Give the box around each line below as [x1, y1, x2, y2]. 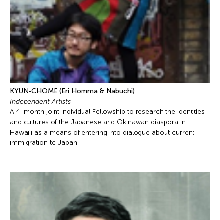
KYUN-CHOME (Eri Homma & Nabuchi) [10, 86, 137, 95]
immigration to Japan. [10, 138, 79, 147]
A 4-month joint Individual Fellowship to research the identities [10, 107, 205, 116]
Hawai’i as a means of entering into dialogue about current [10, 128, 194, 137]
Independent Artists [10, 97, 73, 106]
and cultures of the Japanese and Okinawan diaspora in [10, 117, 186, 126]
